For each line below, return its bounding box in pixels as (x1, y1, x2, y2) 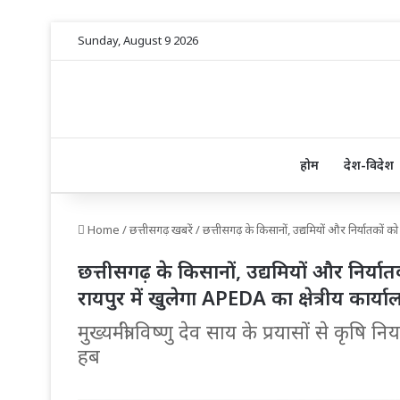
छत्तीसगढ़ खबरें (129, 221, 193, 237)
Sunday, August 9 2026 (78, 32, 198, 48)
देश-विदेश (343, 156, 394, 173)
